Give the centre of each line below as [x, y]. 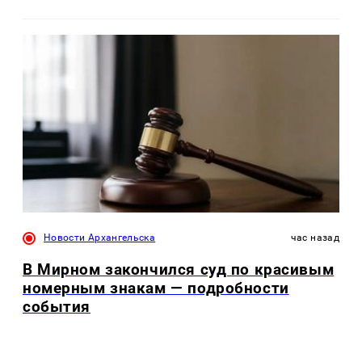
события [57, 306]
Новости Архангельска [100, 237]
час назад [315, 237]
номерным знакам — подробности [156, 288]
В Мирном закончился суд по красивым [179, 269]
